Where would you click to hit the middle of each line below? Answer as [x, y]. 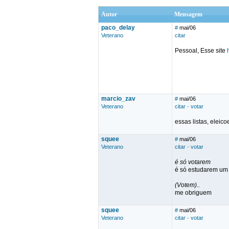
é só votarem [193, 162]
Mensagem [188, 14]
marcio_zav [118, 99]
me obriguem [193, 193]
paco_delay [118, 28]
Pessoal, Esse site [201, 51]
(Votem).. [187, 185]
